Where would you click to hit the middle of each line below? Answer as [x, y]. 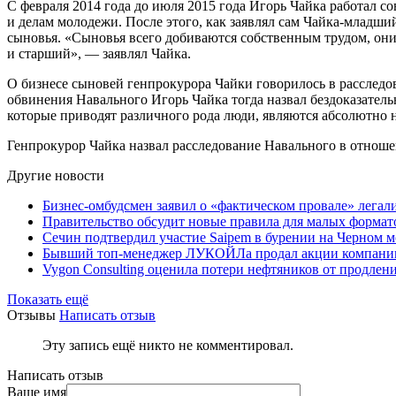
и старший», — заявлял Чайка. [99, 53]
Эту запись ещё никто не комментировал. [168, 345]
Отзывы [31, 315]
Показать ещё [48, 299]
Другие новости [56, 175]
